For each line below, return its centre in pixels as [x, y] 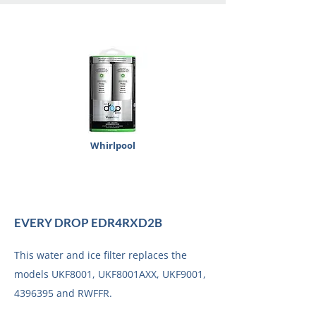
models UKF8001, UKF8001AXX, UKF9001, [110, 274]
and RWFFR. [83, 293]
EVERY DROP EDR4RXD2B [88, 223]
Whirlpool [113, 145]
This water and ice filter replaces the [101, 255]
